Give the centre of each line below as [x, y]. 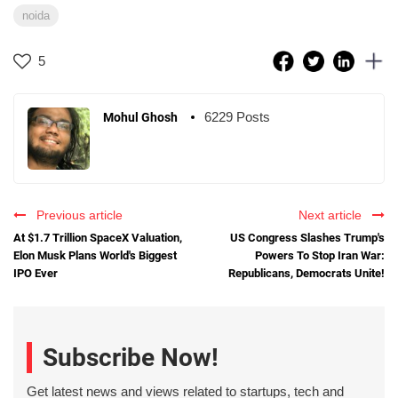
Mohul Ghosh [140, 118]
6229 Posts [237, 117]
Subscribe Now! [131, 357]
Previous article [76, 215]
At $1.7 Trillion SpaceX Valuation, [98, 238]
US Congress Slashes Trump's [307, 238]
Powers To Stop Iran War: [320, 256]
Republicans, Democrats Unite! [306, 274]
